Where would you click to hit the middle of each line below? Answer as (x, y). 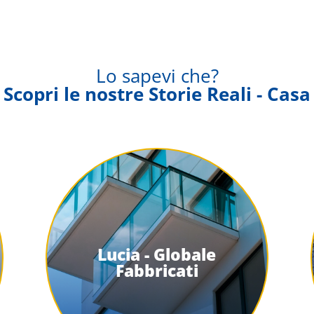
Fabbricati (157, 270)
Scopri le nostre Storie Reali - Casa (157, 94)
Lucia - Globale (157, 254)
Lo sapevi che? (157, 75)
